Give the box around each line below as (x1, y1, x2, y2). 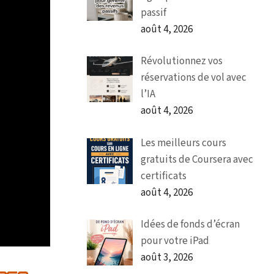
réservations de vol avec (140, 70, 246, 86)
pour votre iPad (140, 234, 209, 249)
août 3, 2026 (140, 250, 193, 265)
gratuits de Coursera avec (140, 152, 253, 167)
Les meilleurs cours (140, 135, 226, 150)
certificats (140, 168, 187, 183)
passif (140, 5, 166, 20)
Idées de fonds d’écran (140, 217, 240, 232)
